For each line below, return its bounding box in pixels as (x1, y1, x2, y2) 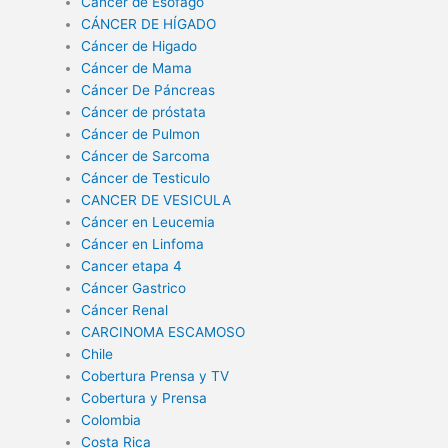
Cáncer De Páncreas (81, 82, 216, 99)
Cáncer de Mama (81, 60, 193, 77)
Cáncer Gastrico (81, 280, 187, 297)
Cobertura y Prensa (81, 390, 208, 407)
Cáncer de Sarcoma (81, 148, 211, 165)
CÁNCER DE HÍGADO (81, 16, 217, 33)
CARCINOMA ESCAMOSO (81, 324, 246, 341)
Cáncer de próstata (81, 104, 207, 121)
